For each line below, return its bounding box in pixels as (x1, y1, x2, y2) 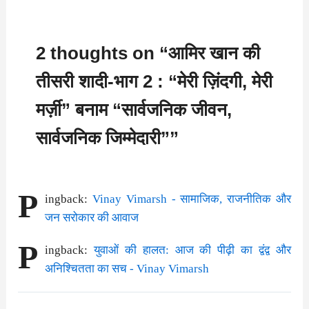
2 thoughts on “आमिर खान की (36, 42, 261, 63)
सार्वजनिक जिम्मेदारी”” (36, 127, 179, 148)
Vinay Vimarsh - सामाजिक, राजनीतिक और (92, 192, 291, 206)
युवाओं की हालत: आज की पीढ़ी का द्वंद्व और (94, 243, 291, 257)
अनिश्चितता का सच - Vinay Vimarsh (45, 261, 210, 275)
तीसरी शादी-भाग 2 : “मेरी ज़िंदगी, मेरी (36, 70, 273, 92)
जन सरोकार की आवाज (45, 210, 139, 224)
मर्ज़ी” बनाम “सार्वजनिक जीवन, (36, 99, 232, 120)
